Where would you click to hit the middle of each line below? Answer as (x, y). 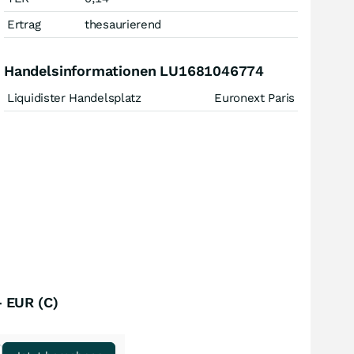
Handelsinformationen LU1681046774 (134, 71)
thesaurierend (123, 24)
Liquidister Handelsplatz (74, 98)
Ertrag (24, 24)
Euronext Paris (254, 98)
